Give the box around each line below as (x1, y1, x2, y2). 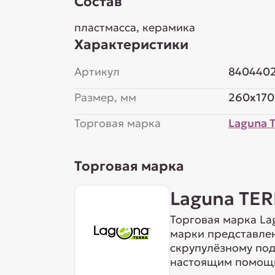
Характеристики (74, 36, 188, 53)
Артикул (74, 64, 120, 79)
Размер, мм (74, 90, 136, 104)
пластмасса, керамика (74, 20, 195, 34)
